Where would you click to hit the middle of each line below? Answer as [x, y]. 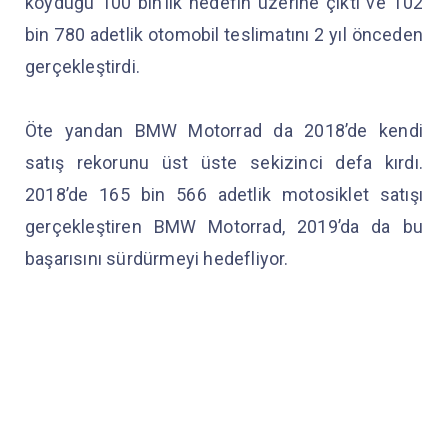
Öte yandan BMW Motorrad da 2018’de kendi [224, 131]
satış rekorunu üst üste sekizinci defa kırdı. [224, 163]
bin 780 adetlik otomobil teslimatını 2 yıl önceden [224, 35]
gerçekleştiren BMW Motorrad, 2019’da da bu [224, 227]
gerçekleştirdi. [85, 67]
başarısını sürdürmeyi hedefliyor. [157, 259]
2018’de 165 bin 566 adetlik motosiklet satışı [224, 195]
